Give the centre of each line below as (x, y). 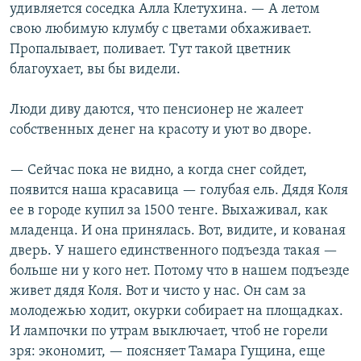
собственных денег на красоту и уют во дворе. (161, 131)
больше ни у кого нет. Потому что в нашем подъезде (180, 272)
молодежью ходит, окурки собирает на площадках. (176, 312)
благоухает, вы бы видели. (95, 70)
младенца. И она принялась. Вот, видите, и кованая (178, 231)
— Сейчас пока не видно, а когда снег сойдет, (158, 171)
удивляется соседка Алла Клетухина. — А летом (165, 10)
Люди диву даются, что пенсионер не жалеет (156, 110)
